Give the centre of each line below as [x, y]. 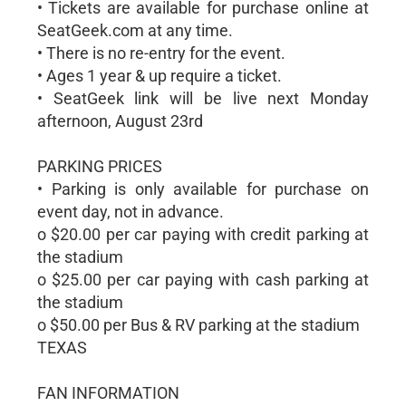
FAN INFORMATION [108, 393]
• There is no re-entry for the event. [161, 53]
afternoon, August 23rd [120, 121]
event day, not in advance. [130, 212]
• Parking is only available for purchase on [203, 189]
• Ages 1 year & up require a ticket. [159, 76]
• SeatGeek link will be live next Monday [203, 98]
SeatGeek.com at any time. [135, 30]
